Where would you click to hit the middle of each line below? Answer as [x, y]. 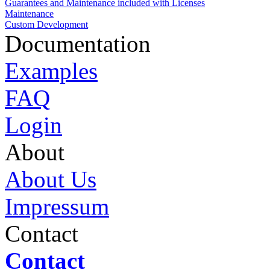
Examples [51, 71]
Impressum [57, 206]
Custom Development [46, 24]
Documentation [78, 43]
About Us [51, 179]
